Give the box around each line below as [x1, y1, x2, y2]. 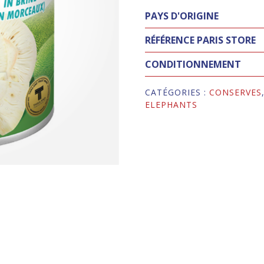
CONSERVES [209, 87, 262, 98]
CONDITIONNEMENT [145, 58, 242, 71]
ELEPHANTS [145, 99, 198, 111]
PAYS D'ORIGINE [145, 9, 219, 23]
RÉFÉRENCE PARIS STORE [145, 34, 256, 47]
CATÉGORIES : [145, 87, 210, 98]
